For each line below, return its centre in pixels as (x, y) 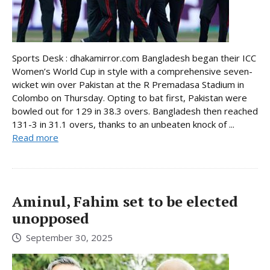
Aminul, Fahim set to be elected (125, 201)
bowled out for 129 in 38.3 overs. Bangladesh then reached (135, 111)
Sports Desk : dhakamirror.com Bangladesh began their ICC (134, 58)
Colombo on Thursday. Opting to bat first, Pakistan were (130, 97)
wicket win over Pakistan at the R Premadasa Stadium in (128, 84)
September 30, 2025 (69, 238)
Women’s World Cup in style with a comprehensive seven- (132, 71)
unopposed (51, 218)
